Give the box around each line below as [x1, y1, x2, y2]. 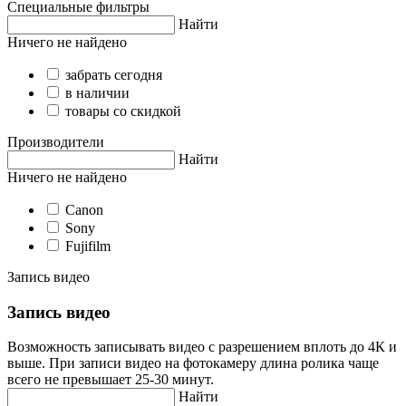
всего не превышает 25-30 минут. [7, 372, 214, 388]
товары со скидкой [65, 102, 181, 119]
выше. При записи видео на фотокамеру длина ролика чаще [7, 355, 379, 372]
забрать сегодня [65, 66, 162, 82]
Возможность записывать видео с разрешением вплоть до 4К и [7, 339, 397, 355]
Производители [7, 133, 104, 150]
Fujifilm [65, 237, 111, 254]
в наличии [65, 84, 130, 101]
